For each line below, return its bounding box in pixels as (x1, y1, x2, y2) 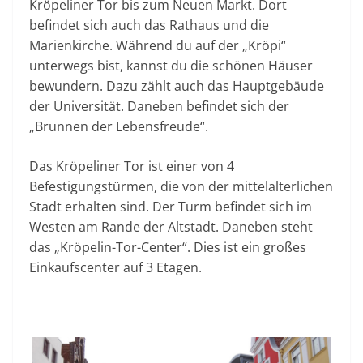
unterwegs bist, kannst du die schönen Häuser (29, 56, 313, 75)
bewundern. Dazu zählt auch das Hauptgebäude (29, 76, 324, 95)
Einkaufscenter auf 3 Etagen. (29, 258, 202, 276)
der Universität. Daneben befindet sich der (29, 96, 289, 115)
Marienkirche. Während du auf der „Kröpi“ (29, 36, 286, 54)
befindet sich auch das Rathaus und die (29, 15, 269, 34)
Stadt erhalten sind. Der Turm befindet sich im (29, 197, 312, 216)
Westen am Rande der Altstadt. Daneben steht (29, 217, 313, 236)
